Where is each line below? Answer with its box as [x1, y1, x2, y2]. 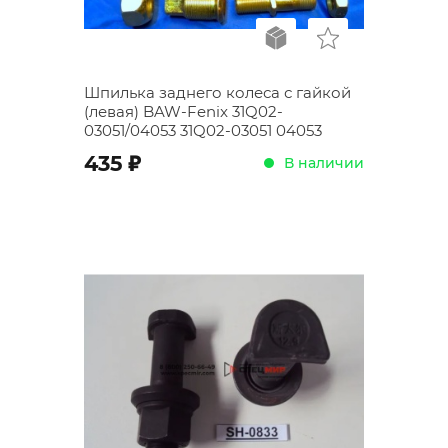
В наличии [284, 153, 364, 172]
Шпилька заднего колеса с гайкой [84, 83, 351, 102]
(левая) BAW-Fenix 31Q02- [84, 102, 283, 121]
